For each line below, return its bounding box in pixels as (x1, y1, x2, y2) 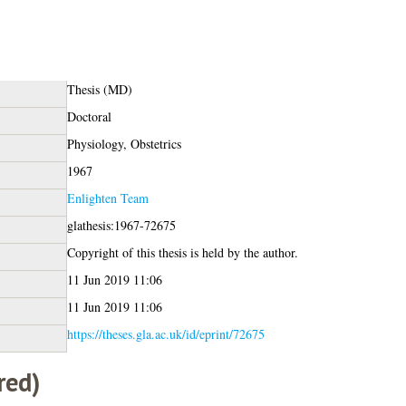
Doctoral (66, 107, 111, 125)
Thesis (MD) (66, 80, 132, 98)
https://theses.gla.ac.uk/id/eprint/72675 (66, 324, 265, 343)
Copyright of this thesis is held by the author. (66, 243, 298, 261)
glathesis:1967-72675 (66, 216, 176, 234)
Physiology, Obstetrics (66, 134, 181, 152)
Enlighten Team (66, 188, 149, 207)
